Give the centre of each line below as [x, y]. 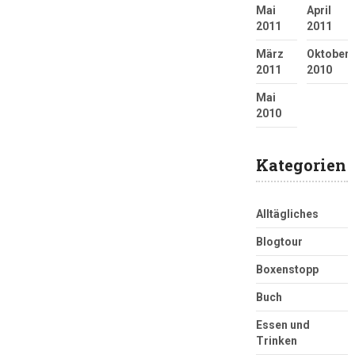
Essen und [282, 325]
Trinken [276, 341]
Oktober [328, 54]
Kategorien [301, 165]
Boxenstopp [287, 270]
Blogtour [279, 242]
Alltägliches [287, 214]
